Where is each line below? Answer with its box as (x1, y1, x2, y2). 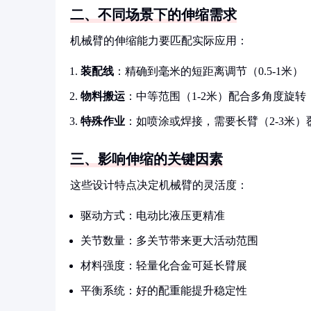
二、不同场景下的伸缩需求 (70, 7, 237, 22)
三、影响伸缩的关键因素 (70, 151, 223, 167)
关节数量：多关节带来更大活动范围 (81, 235, 258, 246)
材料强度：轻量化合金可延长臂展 (81, 260, 247, 271)
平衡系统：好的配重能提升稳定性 (81, 285, 247, 296)
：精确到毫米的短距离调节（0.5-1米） (114, 65, 303, 77)
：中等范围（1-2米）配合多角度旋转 (125, 90, 306, 102)
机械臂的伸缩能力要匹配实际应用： (70, 35, 248, 47)
